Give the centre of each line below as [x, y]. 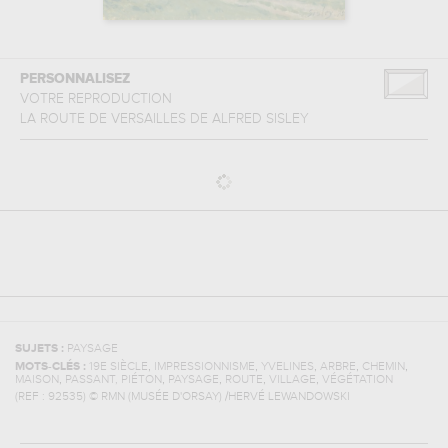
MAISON [37, 380]
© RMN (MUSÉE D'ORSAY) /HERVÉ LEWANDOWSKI [219, 397]
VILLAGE [292, 380]
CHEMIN [383, 367]
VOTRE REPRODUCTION [98, 99]
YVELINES [287, 367]
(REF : [31, 397]
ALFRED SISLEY [260, 119]
